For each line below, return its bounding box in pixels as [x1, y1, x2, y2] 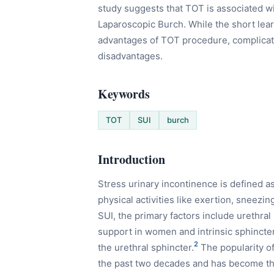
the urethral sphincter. [98, 242, 194, 254]
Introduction [98, 150, 165, 169]
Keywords [98, 85, 150, 103]
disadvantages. [98, 50, 163, 62]
